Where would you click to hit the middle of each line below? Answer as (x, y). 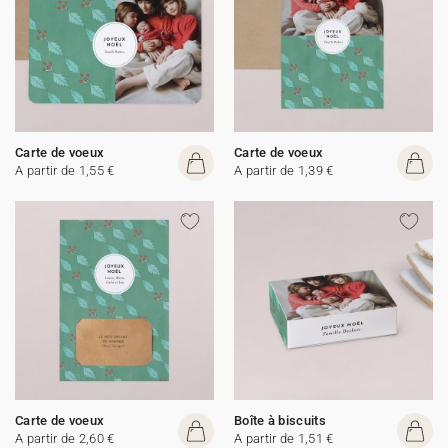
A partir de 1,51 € (284, 438)
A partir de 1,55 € (65, 170)
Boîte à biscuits (280, 420)
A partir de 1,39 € (284, 170)
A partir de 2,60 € (65, 438)
